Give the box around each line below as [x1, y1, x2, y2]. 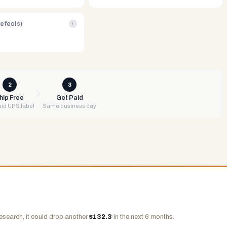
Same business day [43, 103, 96, 109]
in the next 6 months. [112, 213, 174, 220]
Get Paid [56, 94, 83, 101]
